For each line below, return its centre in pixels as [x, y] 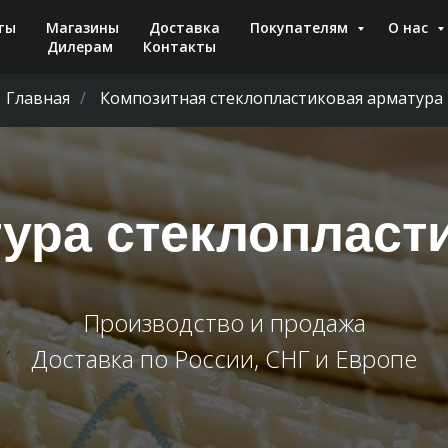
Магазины [82, 27]
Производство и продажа [224, 322]
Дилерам [80, 46]
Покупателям [301, 27]
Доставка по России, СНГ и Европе [224, 358]
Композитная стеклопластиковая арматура [271, 98]
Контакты [179, 46]
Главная [37, 98]
